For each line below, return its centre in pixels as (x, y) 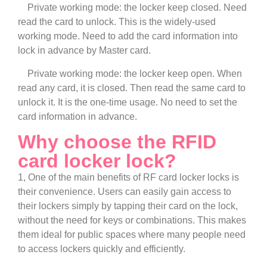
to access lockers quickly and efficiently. (102, 249)
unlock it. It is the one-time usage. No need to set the (128, 102)
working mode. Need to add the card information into (128, 36)
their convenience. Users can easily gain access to (125, 192)
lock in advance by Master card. (86, 51)
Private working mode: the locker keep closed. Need (132, 8)
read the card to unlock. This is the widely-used (117, 22)
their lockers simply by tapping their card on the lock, (128, 206)
